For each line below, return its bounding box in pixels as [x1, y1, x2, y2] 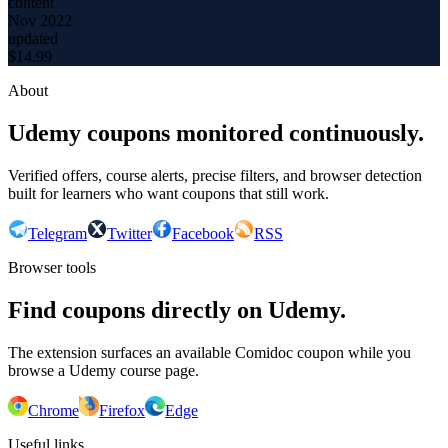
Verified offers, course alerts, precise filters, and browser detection [8, 167, 422, 185]
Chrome [28, 402, 79, 420]
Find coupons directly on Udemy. [8, 297, 346, 324]
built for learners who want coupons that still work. [8, 185, 329, 203]
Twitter [107, 225, 152, 243]
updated [8, 30, 58, 48]
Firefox [99, 402, 145, 420]
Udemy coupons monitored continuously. [8, 120, 424, 147]
